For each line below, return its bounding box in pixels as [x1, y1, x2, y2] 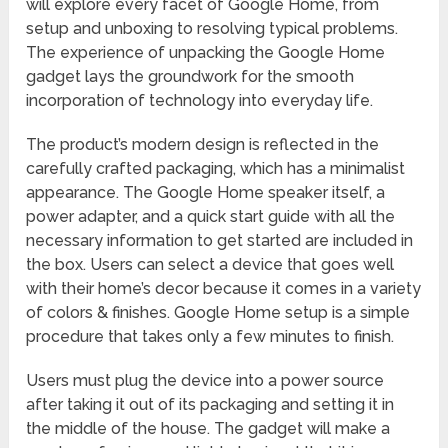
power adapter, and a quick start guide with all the [26, 207, 396, 227]
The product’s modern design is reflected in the [26, 135, 380, 155]
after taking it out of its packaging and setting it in [26, 395, 395, 415]
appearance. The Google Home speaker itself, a [26, 183, 386, 203]
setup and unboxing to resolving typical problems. [26, 19, 399, 39]
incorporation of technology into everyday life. [26, 91, 374, 111]
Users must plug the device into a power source [26, 371, 385, 391]
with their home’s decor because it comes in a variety [26, 279, 422, 299]
